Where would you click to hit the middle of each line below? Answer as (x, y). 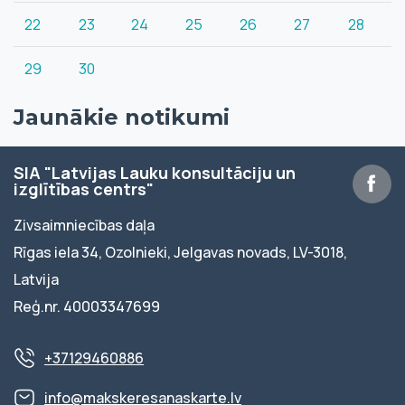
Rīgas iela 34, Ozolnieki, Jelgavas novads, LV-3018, (180, 252)
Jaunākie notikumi (122, 117)
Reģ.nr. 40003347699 (87, 306)
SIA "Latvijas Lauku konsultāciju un (155, 173)
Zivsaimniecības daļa (84, 225)
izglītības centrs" (84, 189)
